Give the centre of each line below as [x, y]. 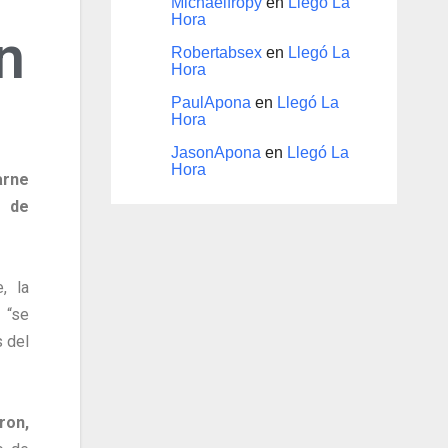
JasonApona [215, 153]
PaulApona [210, 103]
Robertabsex [216, 53]
